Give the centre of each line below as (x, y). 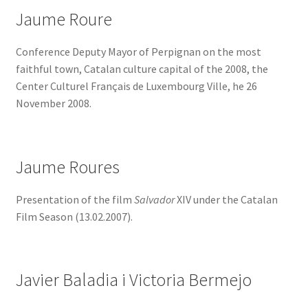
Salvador (154, 199)
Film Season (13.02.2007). (74, 216)
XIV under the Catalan (226, 199)
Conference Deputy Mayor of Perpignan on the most (138, 52)
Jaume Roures (67, 167)
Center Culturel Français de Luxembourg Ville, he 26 (136, 86)
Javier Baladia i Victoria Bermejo (133, 279)
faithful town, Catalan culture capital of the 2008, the (142, 69)
